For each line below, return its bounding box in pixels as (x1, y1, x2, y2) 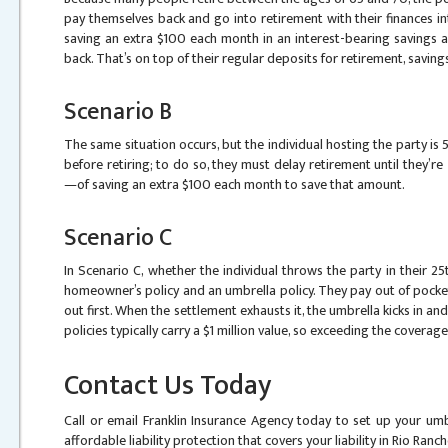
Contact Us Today (64, 362, 271, 409)
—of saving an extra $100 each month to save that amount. (64, 173, 405, 196)
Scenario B (64, 92, 172, 132)
